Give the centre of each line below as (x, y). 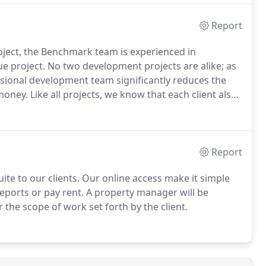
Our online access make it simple (155, 178)
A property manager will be (146, 192)
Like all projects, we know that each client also (132, 94)
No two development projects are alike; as (141, 66)
